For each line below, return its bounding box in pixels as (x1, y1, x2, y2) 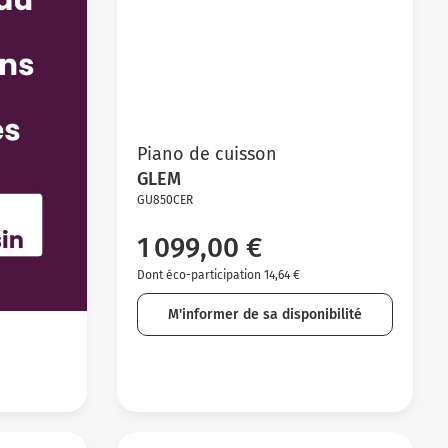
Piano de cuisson (136, 142, 277, 165)
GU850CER (136, 192, 193, 207)
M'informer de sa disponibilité (167, 305, 362, 323)
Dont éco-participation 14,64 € (136, 267, 300, 282)
